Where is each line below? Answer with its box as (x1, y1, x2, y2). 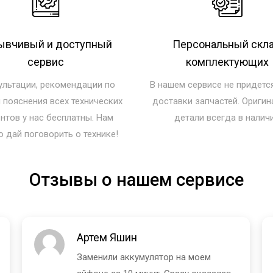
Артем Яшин (77, 230, 138, 244)
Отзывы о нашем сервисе (29, 169, 244, 190)
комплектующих (185, 55, 269, 68)
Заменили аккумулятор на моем (77, 251, 211, 263)
